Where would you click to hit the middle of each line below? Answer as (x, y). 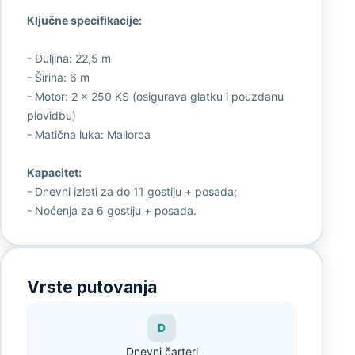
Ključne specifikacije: (84, 20)
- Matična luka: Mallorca (88, 134)
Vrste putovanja (92, 287)
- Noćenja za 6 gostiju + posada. (111, 210)
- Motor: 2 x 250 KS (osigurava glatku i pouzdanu (155, 96)
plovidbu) (51, 115)
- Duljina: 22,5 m (69, 58)
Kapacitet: (54, 172)
